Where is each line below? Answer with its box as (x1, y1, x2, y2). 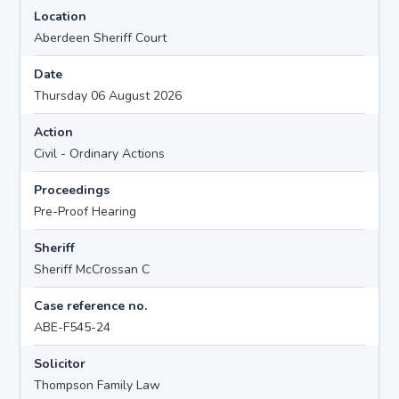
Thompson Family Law (34, 376, 161, 394)
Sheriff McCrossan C (34, 260, 151, 278)
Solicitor (34, 354, 86, 372)
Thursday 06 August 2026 (34, 86, 183, 104)
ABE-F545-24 (34, 318, 111, 336)
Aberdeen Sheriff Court (34, 28, 167, 46)
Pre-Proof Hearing (34, 202, 137, 220)
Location (34, 7, 87, 25)
